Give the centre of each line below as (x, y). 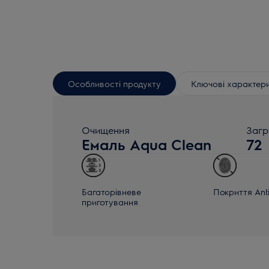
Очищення (106, 130)
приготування (110, 202)
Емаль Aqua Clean (147, 144)
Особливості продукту (114, 83)
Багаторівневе (111, 192)
